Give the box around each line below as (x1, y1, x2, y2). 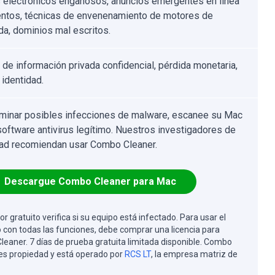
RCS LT (125, 249, 151, 259)
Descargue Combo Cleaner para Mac (4, 176, 176, 187)
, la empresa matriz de (151, 249, 238, 259)
